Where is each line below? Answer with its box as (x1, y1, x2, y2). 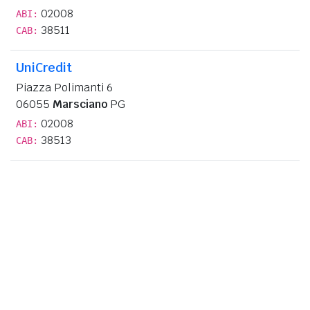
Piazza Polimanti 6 (16, 80, 113, 95)
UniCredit (16, 59, 72, 75)
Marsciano (53, 96, 107, 111)
